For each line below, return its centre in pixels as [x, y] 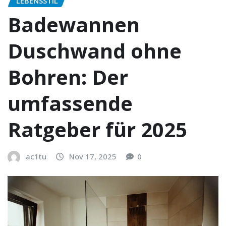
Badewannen [74, 25]
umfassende [70, 103]
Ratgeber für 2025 [97, 130]
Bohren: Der [68, 77]
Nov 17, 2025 [93, 157]
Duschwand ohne [95, 51]
